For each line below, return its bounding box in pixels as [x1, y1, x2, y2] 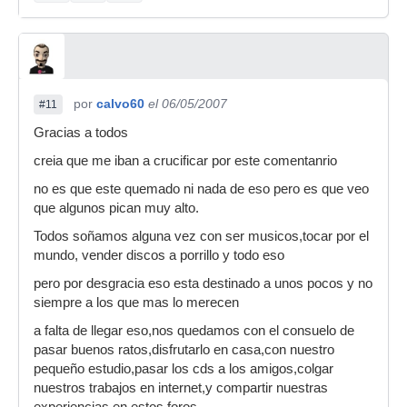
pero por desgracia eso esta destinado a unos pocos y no [34, 276, 372, 291]
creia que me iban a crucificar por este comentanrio [34, 154, 337, 168]
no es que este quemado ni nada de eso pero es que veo [34, 182, 369, 196]
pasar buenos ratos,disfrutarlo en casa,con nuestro [34, 342, 334, 357]
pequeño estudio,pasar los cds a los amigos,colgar [34, 362, 333, 376]
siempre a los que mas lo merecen [34, 295, 239, 310]
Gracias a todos [34, 125, 128, 140]
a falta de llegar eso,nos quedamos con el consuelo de [34, 323, 354, 338]
